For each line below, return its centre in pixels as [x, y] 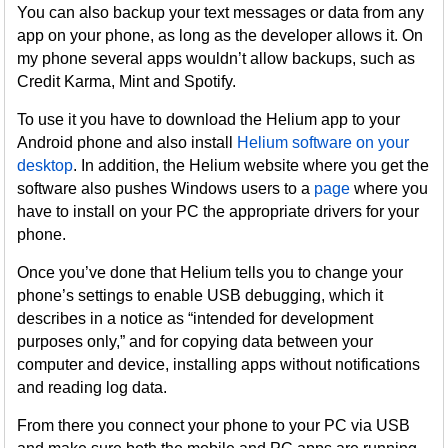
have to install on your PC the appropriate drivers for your [218, 211]
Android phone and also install [127, 142]
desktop [45, 165]
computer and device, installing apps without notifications [219, 364]
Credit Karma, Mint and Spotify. [127, 81]
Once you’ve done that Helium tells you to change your [210, 272]
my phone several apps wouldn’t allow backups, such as [216, 58]
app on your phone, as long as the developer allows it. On [220, 35]
